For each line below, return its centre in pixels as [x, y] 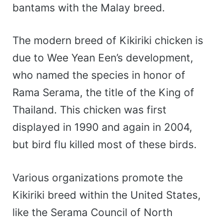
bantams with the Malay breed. [89, 7]
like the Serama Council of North [92, 212]
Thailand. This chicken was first [89, 110]
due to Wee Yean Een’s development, [103, 58]
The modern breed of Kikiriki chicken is [108, 41]
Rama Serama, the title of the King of [103, 93]
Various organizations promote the [98, 177]
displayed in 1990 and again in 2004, [102, 127]
